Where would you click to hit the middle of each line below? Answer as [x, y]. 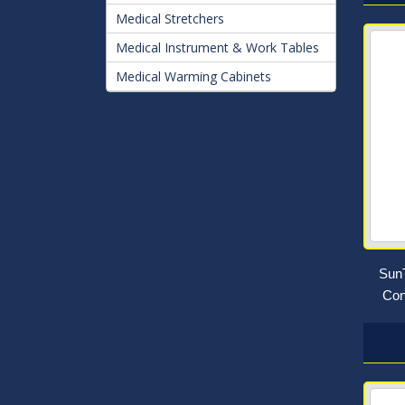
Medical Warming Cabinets [193, 76]
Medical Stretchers [170, 19]
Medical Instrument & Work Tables [217, 47]
